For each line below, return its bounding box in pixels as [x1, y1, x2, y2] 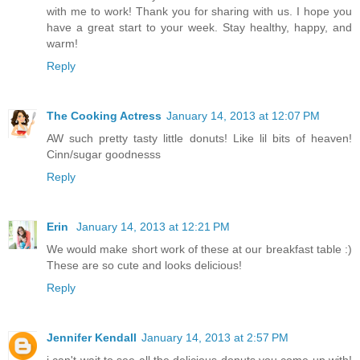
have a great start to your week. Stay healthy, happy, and [47, 20, 352, 34]
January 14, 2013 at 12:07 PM [166, 108, 320, 122]
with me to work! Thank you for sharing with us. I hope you [47, 4, 352, 18]
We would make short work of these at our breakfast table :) [47, 242, 352, 256]
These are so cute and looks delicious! [47, 258, 242, 272]
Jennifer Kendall [47, 330, 137, 344]
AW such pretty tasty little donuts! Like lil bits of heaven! [47, 131, 352, 145]
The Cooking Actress [47, 108, 162, 122]
